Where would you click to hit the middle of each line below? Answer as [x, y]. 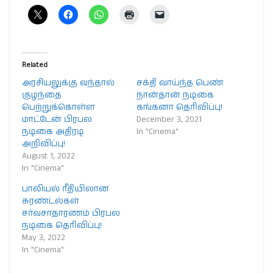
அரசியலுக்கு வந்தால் [68, 83]
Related [35, 65]
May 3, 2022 [44, 237]
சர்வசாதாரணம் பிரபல [71, 213]
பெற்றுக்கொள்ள [58, 107]
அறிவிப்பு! [44, 144]
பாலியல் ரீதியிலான [66, 189]
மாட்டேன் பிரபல [57, 119]
